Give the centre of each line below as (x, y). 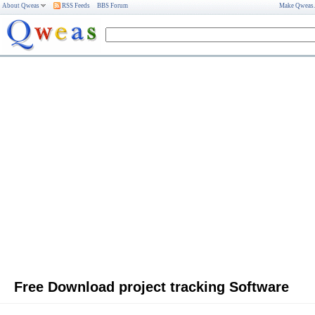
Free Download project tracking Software (152, 287)
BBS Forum (112, 6)
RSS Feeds (75, 6)
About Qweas (21, 6)
